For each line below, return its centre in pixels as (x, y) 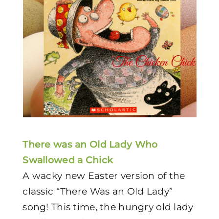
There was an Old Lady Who (90, 144)
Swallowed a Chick (68, 160)
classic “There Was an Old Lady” (98, 191)
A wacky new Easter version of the (104, 176)
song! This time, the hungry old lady (108, 207)
